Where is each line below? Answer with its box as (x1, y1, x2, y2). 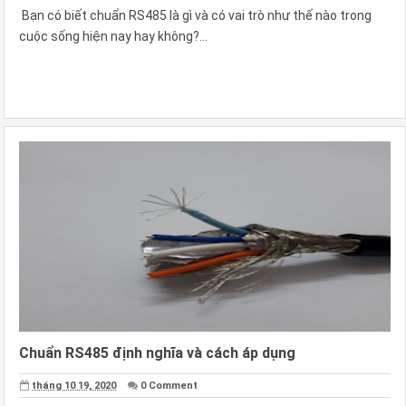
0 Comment (140, 379, 198, 391)
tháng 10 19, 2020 (32, 379, 117, 391)
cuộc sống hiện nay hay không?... (19, 28, 208, 43)
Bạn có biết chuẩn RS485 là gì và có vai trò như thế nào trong (19, 7, 372, 23)
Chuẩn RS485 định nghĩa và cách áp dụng (19, 343, 295, 362)
